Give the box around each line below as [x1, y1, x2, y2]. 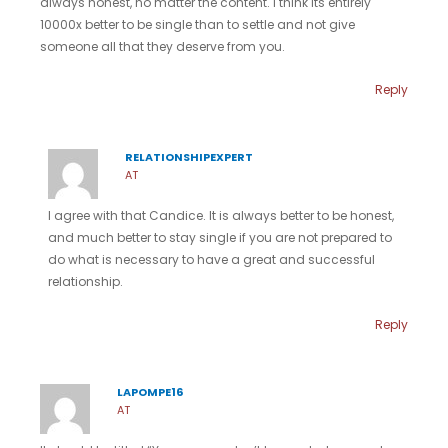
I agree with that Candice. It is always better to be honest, [47, 206, 394, 224]
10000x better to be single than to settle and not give [40, 15, 355, 33]
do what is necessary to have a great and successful [47, 250, 375, 268]
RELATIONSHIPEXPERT [124, 149, 253, 165]
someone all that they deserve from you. [40, 37, 288, 55]
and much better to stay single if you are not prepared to [47, 228, 392, 246]
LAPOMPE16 [116, 384, 183, 400]
